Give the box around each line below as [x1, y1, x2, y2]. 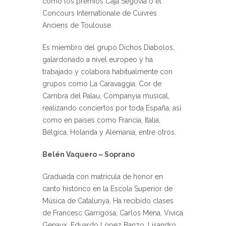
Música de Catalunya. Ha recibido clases [42, 196, 174, 205]
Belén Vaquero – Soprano [42, 150, 135, 158]
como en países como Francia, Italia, [42, 116, 160, 124]
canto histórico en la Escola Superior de [42, 184, 173, 193]
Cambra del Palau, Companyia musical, [42, 91, 169, 100]
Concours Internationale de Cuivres [42, 9, 157, 17]
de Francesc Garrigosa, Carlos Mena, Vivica [42, 208, 183, 217]
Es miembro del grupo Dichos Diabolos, [42, 43, 175, 51]
